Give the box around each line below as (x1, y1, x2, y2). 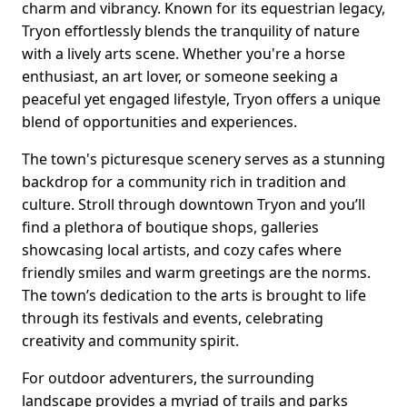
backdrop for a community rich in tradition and (22, 172, 346, 193)
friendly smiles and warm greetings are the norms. (22, 263, 371, 283)
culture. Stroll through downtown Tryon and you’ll (22, 194, 365, 215)
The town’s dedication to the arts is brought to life (22, 285, 366, 306)
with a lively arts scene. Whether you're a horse (22, 44, 345, 65)
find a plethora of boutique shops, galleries (22, 217, 319, 238)
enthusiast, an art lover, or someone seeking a (22, 66, 338, 87)
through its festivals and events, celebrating (22, 308, 323, 329)
